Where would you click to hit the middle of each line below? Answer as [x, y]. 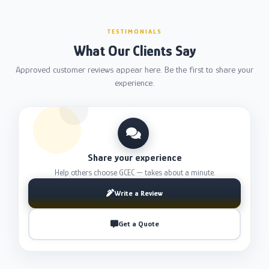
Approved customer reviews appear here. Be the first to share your [134, 69]
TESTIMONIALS [134, 31]
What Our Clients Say [134, 50]
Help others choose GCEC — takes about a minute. [134, 172]
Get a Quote [138, 224]
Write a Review [138, 193]
